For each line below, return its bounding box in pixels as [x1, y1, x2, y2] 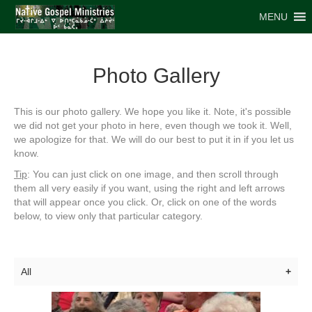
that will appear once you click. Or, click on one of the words [14, 196, 276, 208]
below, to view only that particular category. [14, 210, 203, 221]
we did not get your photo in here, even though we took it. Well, [14, 120, 292, 131]
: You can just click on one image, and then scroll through [27, 169, 279, 180]
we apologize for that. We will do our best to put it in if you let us [14, 134, 294, 145]
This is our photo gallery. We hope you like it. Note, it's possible [14, 106, 291, 117]
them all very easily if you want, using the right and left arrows [14, 182, 285, 194]
